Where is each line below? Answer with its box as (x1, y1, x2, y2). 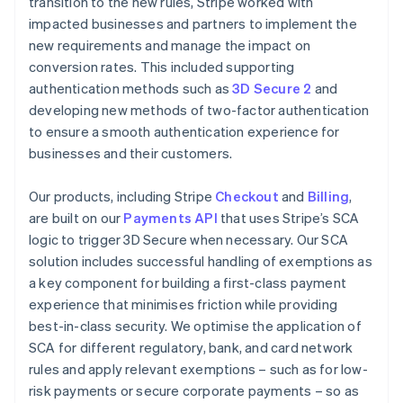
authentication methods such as (29, 79, 233, 98)
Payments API (123, 209, 218, 228)
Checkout (215, 187, 279, 206)
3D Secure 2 (232, 79, 312, 98)
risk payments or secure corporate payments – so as (29, 381, 360, 400)
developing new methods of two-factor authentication (29, 101, 370, 120)
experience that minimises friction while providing (29, 295, 338, 314)
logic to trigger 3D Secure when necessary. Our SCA (29, 230, 349, 249)
